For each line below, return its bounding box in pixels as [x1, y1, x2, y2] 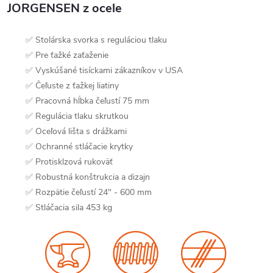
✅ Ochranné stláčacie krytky [26, 140, 133, 152]
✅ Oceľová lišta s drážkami [26, 125, 127, 137]
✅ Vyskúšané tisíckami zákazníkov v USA [26, 64, 183, 76]
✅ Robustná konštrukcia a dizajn [26, 171, 150, 183]
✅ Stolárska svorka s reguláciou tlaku [26, 34, 167, 46]
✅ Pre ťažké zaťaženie [26, 49, 108, 61]
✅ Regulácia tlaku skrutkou [26, 110, 129, 122]
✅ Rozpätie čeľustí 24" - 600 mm [26, 186, 152, 198]
